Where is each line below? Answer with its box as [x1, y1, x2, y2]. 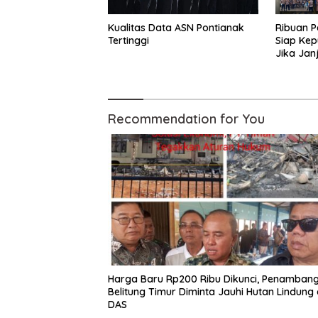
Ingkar [275, 59, 306, 72]
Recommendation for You [108, 110, 265, 127]
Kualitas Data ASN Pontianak [108, 21, 244, 34]
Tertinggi [108, 33, 149, 47]
